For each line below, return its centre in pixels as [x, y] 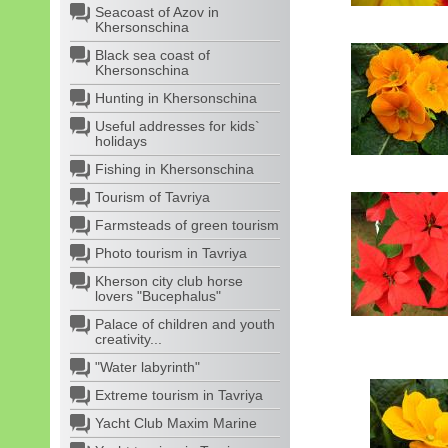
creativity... [128, 339]
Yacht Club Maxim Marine [176, 423]
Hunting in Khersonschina [176, 98]
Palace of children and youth [185, 324]
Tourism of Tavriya [152, 197]
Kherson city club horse [169, 281]
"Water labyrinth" [147, 367]
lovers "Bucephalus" [158, 296]
